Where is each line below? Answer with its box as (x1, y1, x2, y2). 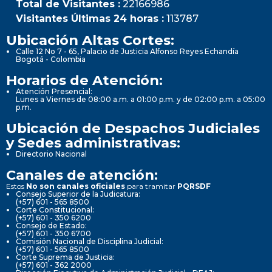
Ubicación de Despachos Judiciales (6, 119, 260, 137)
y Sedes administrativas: (6, 134, 180, 151)
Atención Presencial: (16, 86, 92, 96)
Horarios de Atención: (6, 71, 163, 89)
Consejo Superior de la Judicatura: (16, 189, 140, 199)
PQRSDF (177, 181, 211, 191)
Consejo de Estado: (16, 220, 87, 230)
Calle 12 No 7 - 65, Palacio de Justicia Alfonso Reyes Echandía (16, 46, 239, 56)
